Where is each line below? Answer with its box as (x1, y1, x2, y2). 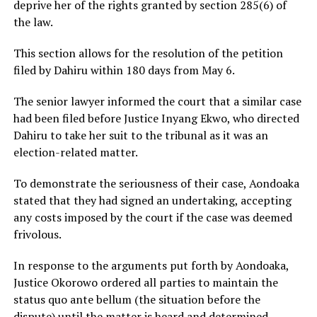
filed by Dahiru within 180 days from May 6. (13, 62, 235, 79)
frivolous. (13, 226, 62, 243)
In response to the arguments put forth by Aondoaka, (13, 258, 289, 274)
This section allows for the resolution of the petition (13, 45, 283, 62)
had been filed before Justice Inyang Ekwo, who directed (13, 110, 299, 127)
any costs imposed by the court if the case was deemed (13, 209, 292, 226)
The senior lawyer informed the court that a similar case (13, 93, 301, 110)
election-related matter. (13, 144, 138, 161)
